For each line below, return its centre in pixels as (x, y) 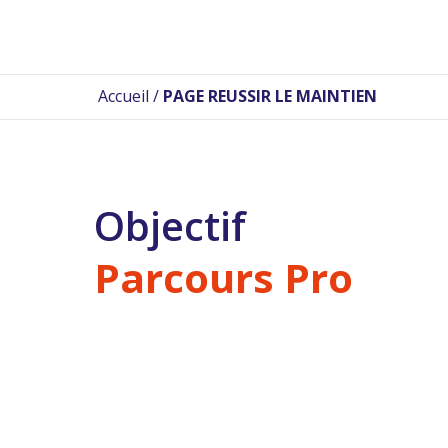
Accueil (123, 96)
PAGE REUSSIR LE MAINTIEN (270, 96)
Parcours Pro (223, 277)
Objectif (170, 225)
